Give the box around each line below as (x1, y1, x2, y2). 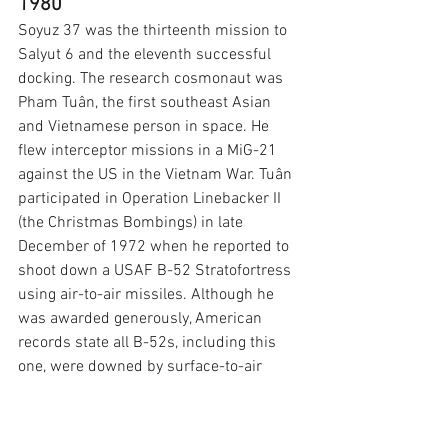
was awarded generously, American (18, 309, 266, 330)
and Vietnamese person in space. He (18, 117, 273, 138)
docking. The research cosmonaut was (18, 69, 287, 90)
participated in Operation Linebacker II (18, 189, 285, 210)
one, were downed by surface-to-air (18, 357, 266, 378)
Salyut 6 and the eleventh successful (18, 45, 275, 66)
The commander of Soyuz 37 (84, 381, 285, 402)
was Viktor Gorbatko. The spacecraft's (18, 405, 281, 426)
